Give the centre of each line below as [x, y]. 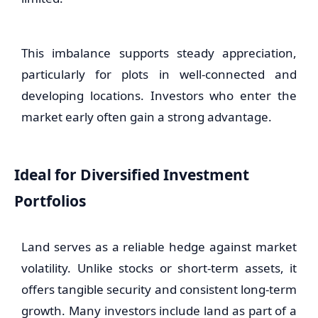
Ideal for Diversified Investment [132, 174]
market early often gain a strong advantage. [147, 117]
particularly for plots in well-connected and [159, 74]
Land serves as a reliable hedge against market [159, 247]
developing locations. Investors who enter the [159, 95]
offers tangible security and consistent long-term [159, 289]
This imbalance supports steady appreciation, [159, 53]
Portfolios [50, 201]
